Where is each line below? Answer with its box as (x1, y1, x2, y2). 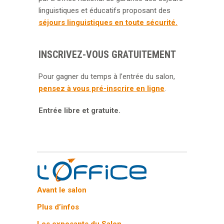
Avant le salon (37, 185, 87, 194)
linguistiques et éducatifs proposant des (38, 5, 171, 15)
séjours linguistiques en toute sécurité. (38, 17, 178, 27)
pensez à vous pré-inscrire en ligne (38, 83, 165, 93)
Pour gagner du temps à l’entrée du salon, (38, 71, 175, 81)
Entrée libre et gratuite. (38, 105, 121, 115)
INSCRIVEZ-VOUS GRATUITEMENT (38, 48, 176, 60)
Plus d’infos (37, 202, 79, 211)
